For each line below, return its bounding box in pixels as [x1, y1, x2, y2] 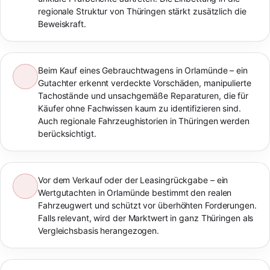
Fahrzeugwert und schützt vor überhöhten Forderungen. [38, 199, 257, 210]
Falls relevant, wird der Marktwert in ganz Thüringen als [38, 212, 254, 223]
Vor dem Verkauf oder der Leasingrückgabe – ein [38, 174, 228, 185]
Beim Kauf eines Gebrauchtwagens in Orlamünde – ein [38, 64, 248, 75]
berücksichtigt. [38, 128, 96, 139]
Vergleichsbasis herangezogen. [38, 225, 160, 236]
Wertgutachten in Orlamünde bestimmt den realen [38, 187, 232, 198]
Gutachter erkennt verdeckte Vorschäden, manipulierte [38, 77, 251, 88]
